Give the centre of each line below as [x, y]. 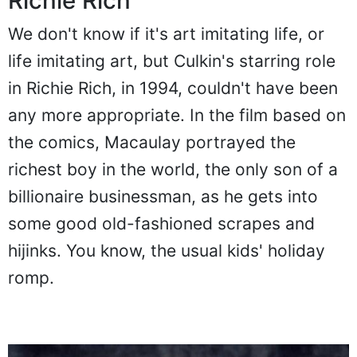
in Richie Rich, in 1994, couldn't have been [173, 88]
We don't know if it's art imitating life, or [166, 34]
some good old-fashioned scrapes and [161, 224]
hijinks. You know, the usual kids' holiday [167, 251]
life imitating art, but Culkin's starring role [172, 61]
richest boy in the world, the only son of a [173, 170]
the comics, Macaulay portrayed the [152, 143]
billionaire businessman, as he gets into [163, 197]
